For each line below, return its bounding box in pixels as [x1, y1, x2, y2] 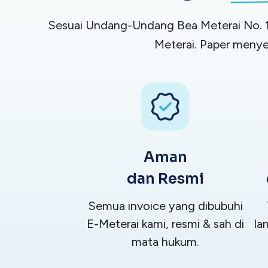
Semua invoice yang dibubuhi [87, 199, 243, 214]
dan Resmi [126, 170, 204, 188]
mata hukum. [131, 234, 199, 249]
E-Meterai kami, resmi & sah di [86, 217, 244, 232]
